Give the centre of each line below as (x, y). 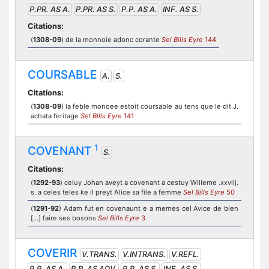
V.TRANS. (99, 254)
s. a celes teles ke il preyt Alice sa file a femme (107, 192)
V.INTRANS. (144, 254)
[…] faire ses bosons (64, 218)
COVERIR (52, 253)
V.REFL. (185, 254)
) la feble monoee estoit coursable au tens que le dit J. (150, 106)
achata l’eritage (56, 116)
